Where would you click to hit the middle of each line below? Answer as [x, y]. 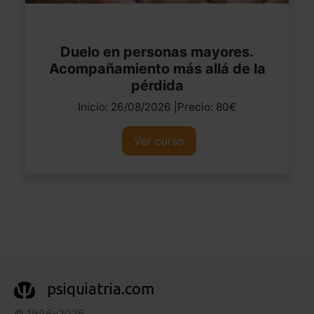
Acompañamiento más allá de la [157, 68]
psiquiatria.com [100, 289]
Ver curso [159, 141]
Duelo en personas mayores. [157, 52]
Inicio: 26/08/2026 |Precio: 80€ [157, 107]
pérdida [157, 85]
